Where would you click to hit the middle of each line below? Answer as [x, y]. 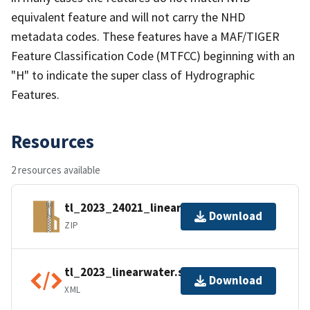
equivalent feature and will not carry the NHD [128, 17]
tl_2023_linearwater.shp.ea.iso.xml [160, 272]
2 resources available [56, 170]
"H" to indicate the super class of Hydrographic [133, 75]
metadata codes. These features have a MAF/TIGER [145, 36]
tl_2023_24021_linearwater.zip [148, 208]
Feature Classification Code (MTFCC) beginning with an [153, 55]
